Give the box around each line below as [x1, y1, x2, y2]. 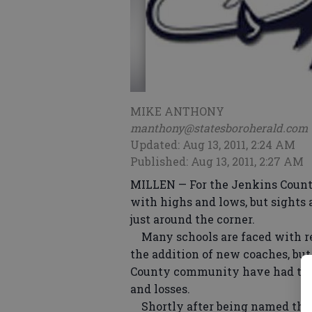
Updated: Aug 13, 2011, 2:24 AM [130, 137, 295, 152]
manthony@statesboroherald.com [130, 120, 308, 135]
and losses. [130, 281, 190, 296]
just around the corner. [130, 212, 255, 226]
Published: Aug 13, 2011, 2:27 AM [130, 154, 304, 169]
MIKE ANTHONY [130, 104, 224, 118]
